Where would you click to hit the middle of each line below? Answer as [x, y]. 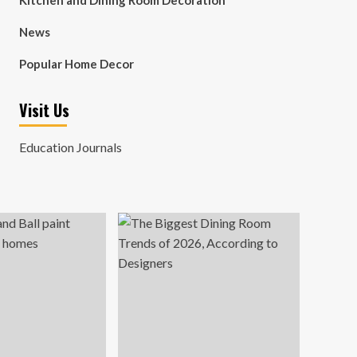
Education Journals [70, 147]
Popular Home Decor [76, 64]
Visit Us [44, 110]
